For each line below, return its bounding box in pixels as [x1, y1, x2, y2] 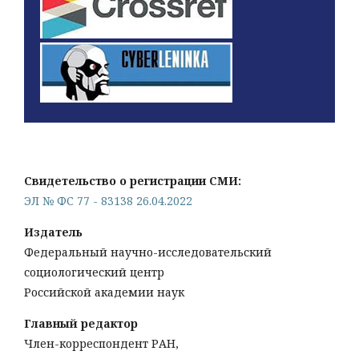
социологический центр [24, 264, 167, 280]
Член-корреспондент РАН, [24, 336, 179, 351]
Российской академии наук [24, 284, 184, 300]
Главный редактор [24, 316, 138, 331]
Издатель [24, 224, 83, 240]
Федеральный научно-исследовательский [24, 244, 272, 260]
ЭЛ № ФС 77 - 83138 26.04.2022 [24, 193, 192, 208]
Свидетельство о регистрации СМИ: [24, 173, 241, 188]
